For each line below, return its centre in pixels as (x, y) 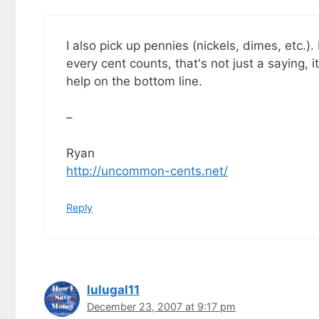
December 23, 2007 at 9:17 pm (161, 306)
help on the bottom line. (134, 82)
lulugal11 (113, 289)
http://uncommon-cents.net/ (147, 171)
